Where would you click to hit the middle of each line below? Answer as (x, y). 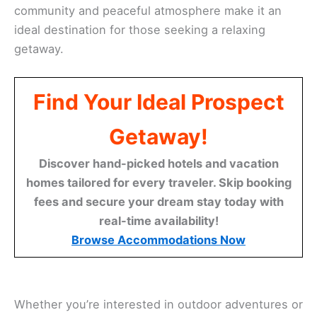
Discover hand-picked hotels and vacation (158, 163)
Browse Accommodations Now (158, 240)
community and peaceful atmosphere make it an (148, 10)
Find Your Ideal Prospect (158, 102)
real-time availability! (158, 220)
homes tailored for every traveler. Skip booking (158, 182)
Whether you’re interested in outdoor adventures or (158, 305)
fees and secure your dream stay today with (158, 201)
